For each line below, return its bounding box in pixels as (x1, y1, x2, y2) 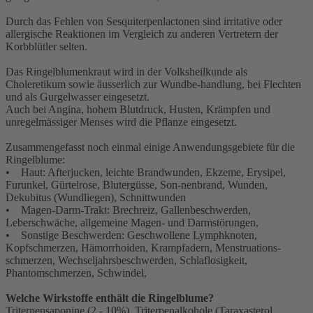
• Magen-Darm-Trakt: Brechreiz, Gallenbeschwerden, (6, 204, 251, 217)
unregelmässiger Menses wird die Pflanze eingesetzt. (6, 116, 237, 129)
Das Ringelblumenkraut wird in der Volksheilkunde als (6, 66, 247, 78)
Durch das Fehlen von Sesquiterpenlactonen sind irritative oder (6, 15, 282, 28)
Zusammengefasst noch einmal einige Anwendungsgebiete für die (6, 141, 295, 154)
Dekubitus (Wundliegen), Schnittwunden (6, 191, 186, 204)
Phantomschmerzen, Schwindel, (6, 267, 147, 279)
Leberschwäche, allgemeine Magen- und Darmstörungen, (6, 217, 259, 229)
